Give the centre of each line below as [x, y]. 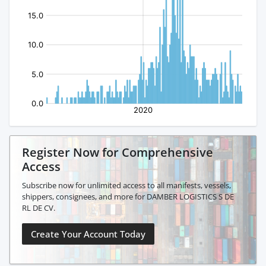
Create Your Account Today [88, 234]
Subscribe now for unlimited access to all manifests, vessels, [126, 186]
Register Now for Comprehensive [118, 153]
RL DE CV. [39, 208]
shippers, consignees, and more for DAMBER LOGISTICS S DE [128, 197]
